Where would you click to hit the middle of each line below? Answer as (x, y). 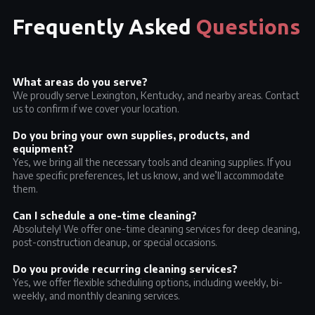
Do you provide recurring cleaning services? (125, 269)
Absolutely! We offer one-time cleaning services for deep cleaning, (156, 229)
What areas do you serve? (80, 82)
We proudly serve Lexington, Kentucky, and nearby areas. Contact (156, 95)
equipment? (43, 149)
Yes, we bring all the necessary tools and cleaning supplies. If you (152, 162)
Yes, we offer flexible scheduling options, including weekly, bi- (148, 282)
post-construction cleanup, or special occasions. (115, 242)
